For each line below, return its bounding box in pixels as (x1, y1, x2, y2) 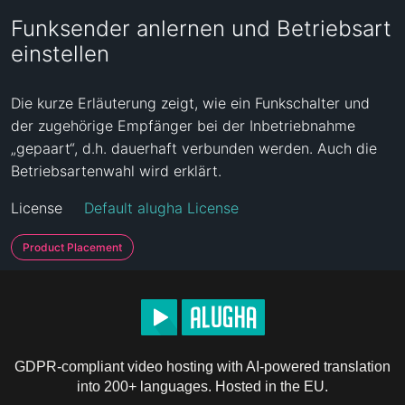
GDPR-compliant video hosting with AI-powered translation (14, 358, 391, 374)
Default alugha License (84, 198, 239, 217)
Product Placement (23, 240, 122, 254)
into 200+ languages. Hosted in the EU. (77, 378, 328, 394)
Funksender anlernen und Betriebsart (11, 15, 391, 42)
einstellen (11, 41, 109, 68)
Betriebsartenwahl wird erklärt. (11, 161, 221, 180)
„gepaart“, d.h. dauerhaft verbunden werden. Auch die (11, 138, 377, 157)
